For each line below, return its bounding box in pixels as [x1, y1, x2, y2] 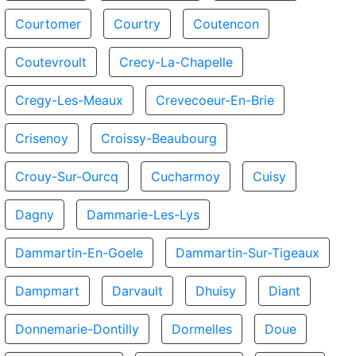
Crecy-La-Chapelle [119, 54, 233, 70]
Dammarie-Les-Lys [87, 207, 199, 222]
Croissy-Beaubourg [101, 130, 217, 146]
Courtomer [15, 16, 81, 32]
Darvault [112, 283, 163, 299]
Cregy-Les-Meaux [15, 92, 123, 108]
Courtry [114, 16, 161, 32]
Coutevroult [15, 54, 87, 70]
